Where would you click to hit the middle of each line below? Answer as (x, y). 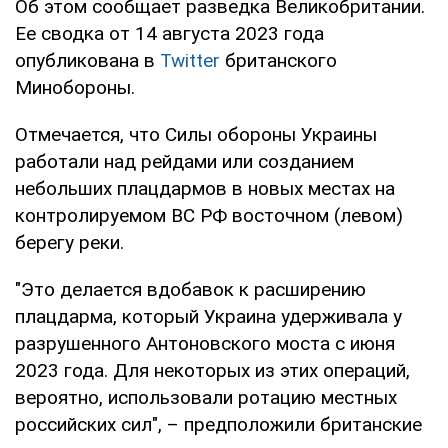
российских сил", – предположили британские (218, 424)
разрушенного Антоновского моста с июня (205, 343)
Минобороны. (75, 87)
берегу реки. (69, 242)
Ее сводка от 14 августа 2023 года (169, 33)
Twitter (190, 60)
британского (278, 60)
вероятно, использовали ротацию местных (206, 397)
